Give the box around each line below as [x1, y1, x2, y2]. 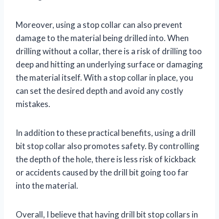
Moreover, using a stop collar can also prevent [16, 19, 182, 30]
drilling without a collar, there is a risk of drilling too [16, 45, 202, 56]
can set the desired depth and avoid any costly [16, 85, 183, 96]
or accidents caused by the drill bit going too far [16, 167, 189, 177]
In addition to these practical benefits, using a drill [16, 127, 196, 138]
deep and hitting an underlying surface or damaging [16, 59, 203, 69]
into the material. [16, 180, 78, 191]
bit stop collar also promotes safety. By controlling [16, 140, 199, 151]
